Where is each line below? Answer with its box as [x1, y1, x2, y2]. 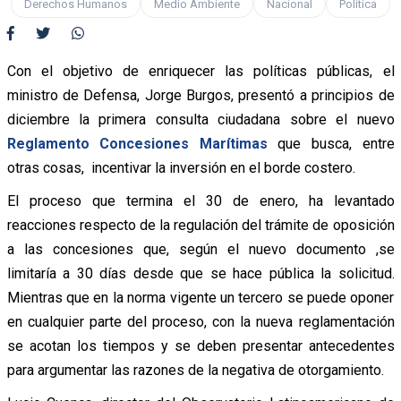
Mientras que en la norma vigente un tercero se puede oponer [6, 288, 395, 306]
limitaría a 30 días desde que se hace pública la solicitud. [6, 264, 395, 282]
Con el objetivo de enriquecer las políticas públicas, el [6, 62, 395, 80]
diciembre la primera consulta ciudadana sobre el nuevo [6, 110, 395, 128]
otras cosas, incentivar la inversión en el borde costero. [6, 158, 355, 176]
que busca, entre [267, 134, 395, 152]
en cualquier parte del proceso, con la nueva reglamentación [6, 312, 395, 330]
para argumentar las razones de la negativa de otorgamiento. [6, 361, 384, 379]
